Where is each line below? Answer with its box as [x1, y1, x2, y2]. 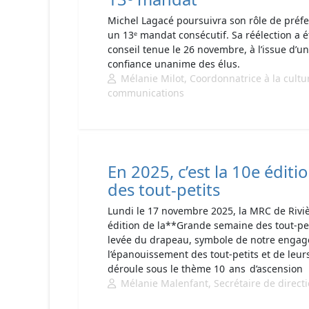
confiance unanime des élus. [108, 57, 240, 70]
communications [108, 86, 184, 99]
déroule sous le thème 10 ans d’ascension [108, 262, 304, 275]
